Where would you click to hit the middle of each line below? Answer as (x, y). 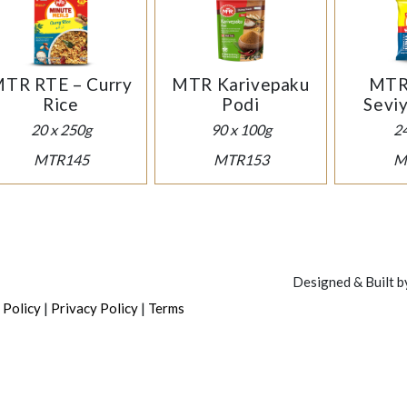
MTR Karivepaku (241, 84)
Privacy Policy (94, 308)
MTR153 (241, 160)
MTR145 (61, 160)
